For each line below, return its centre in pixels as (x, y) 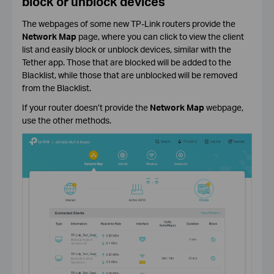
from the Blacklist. (56, 87)
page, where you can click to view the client (160, 36)
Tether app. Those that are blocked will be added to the (126, 62)
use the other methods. (66, 120)
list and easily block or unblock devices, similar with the (126, 49)
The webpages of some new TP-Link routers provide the (128, 23)
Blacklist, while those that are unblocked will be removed (129, 75)
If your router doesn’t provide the (86, 107)
